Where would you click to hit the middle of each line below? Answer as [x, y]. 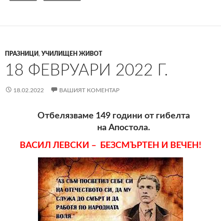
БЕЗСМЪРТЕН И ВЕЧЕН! [150, 145]
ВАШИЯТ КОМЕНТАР [89, 90]
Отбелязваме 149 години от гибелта [110, 116]
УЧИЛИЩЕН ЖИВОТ [72, 54]
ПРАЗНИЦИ [22, 54]
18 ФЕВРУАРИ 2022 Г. [87, 70]
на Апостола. [123, 128]
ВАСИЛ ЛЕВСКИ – [59, 145]
